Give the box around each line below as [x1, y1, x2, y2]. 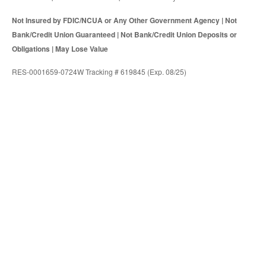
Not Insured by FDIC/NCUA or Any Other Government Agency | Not [12, 15, 237, 26]
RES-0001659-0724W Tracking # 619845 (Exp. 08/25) [12, 66, 186, 77]
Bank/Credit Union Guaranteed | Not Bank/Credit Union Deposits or [12, 29, 237, 40]
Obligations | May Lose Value [12, 43, 108, 55]
